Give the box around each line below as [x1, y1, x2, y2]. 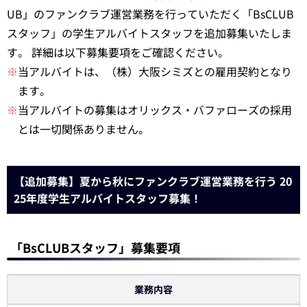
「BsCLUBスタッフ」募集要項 [10, 238, 180, 256]
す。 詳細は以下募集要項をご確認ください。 [7, 44, 229, 60]
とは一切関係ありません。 [18, 121, 149, 137]
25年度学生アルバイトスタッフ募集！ [14, 190, 201, 206]
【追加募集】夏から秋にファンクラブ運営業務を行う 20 [14, 173, 292, 189]
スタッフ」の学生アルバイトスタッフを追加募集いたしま [7, 25, 292, 41]
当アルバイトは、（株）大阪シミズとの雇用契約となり [18, 63, 292, 79]
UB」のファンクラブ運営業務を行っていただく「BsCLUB [7, 5, 294, 22]
